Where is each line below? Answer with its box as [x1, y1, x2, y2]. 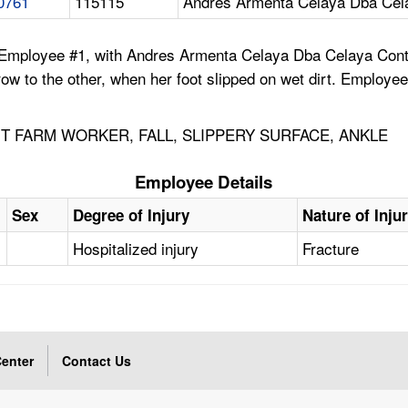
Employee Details [135, 169, 273, 195]
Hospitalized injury [73, 237, 199, 260]
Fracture [302, 237, 360, 260]
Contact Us [62, 352, 132, 371]
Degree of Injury [73, 204, 190, 227]
